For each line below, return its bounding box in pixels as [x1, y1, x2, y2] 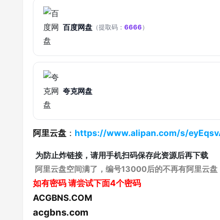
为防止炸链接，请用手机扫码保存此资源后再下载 [35, 150, 208, 160]
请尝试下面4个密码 [68, 178, 141, 188]
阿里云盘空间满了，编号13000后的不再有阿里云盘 [33, 164, 218, 174]
